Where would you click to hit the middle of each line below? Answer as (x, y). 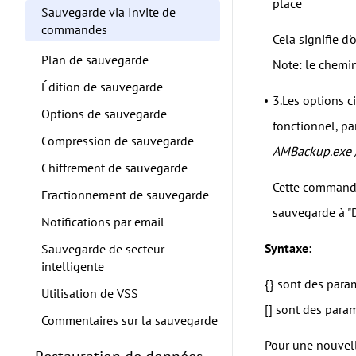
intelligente (73, 266)
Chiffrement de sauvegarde (114, 168)
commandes (74, 29)
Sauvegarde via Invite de (108, 12)
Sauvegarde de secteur (103, 249)
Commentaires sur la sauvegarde (130, 320)
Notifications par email (103, 222)
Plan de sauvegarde (95, 60)
